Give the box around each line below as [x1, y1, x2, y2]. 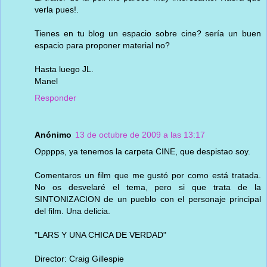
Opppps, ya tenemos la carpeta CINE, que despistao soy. [35, 146, 250, 156]
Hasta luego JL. [35, 64, 94, 74]
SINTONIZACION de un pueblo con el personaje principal [35, 194, 261, 204]
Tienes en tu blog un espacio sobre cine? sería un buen [35, 28, 261, 38]
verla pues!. [35, 4, 79, 14]
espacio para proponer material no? [35, 40, 170, 50]
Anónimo [35, 129, 72, 139]
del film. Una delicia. [35, 206, 110, 216]
